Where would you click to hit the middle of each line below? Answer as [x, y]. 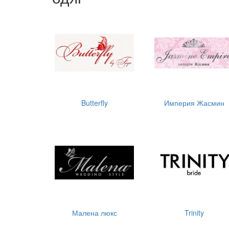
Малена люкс [94, 213]
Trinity [194, 213]
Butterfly [94, 103]
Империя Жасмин [194, 103]
